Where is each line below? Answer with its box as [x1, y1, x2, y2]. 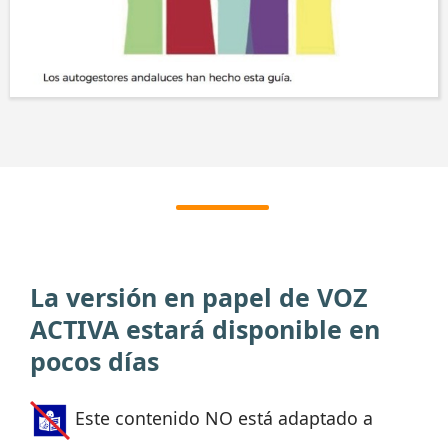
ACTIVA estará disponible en [30, 311, 380, 346]
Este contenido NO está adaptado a [70, 406, 373, 431]
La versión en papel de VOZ [30, 279, 367, 314]
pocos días [30, 343, 159, 378]
